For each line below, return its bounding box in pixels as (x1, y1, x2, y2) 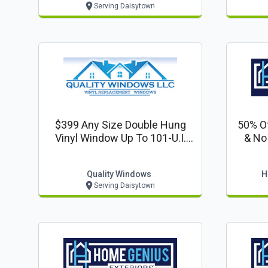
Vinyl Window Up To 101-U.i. (54, 132, 186, 144)
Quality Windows (87, 169, 151, 179)
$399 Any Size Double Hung (54, 118, 186, 131)
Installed (100, 145, 141, 157)
